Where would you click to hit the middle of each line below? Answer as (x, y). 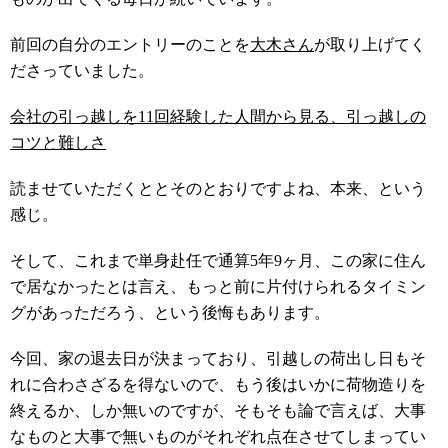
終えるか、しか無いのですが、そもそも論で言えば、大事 (218, 410)
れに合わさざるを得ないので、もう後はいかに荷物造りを (218, 384)
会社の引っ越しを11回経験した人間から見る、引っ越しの (218, 116)
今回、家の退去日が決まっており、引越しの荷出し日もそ (218, 358)
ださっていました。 (82, 70)
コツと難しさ (58, 142)
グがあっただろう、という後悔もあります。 (170, 312)
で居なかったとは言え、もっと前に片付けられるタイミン (218, 286)
